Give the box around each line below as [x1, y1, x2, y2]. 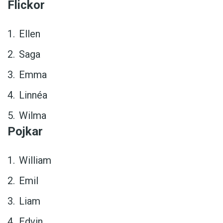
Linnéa [19, 89, 47, 102]
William [19, 154, 51, 167]
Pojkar [7, 124, 43, 139]
